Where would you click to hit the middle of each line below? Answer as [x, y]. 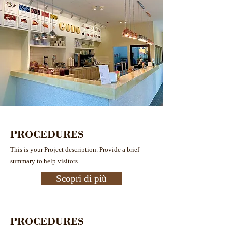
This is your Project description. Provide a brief [75, 149]
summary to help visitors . [46, 161]
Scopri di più [81, 178]
